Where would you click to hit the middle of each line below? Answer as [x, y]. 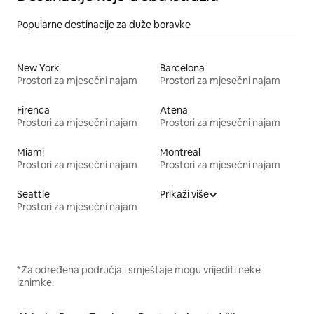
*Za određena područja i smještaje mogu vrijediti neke [139, 269]
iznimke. [35, 282]
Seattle [33, 194]
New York [38, 68]
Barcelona [182, 68]
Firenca [33, 110]
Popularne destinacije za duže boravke [104, 24]
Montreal [180, 152]
